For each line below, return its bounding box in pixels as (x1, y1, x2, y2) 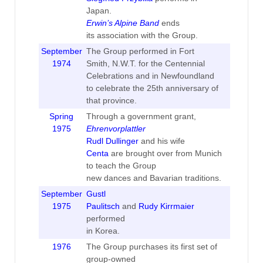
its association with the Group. (86, 30, 198, 40)
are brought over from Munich (110, 148, 222, 158)
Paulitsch (86, 201, 120, 211)
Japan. (86, 5, 112, 15)
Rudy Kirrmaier (138, 201, 194, 211)
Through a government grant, (86, 111, 196, 121)
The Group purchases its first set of (86, 241, 217, 251)
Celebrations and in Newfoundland (86, 70, 214, 80)
